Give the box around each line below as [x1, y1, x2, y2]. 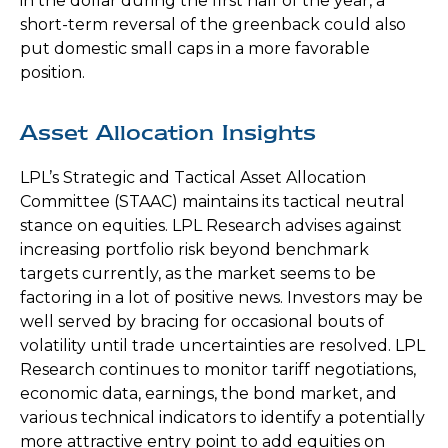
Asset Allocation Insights [20, 118, 316, 146]
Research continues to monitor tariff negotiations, [20, 359, 416, 379]
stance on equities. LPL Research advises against [20, 215, 402, 235]
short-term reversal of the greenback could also [20, 14, 406, 34]
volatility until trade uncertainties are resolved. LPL [20, 335, 425, 355]
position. [20, 62, 85, 82]
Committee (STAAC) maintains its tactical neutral [20, 191, 405, 211]
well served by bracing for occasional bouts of [20, 311, 384, 331]
